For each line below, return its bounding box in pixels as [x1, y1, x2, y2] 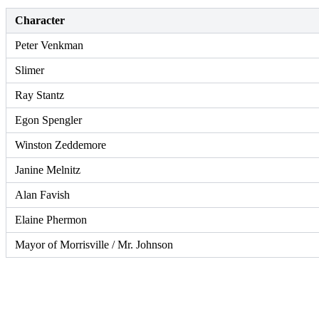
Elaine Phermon [15, 214, 87, 226]
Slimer [15, 64, 44, 77]
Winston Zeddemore [15, 139, 106, 152]
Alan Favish [15, 189, 70, 202]
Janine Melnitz [15, 164, 80, 177]
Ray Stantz [15, 89, 64, 102]
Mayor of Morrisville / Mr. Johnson [15, 239, 173, 251]
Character [15, 14, 65, 27]
